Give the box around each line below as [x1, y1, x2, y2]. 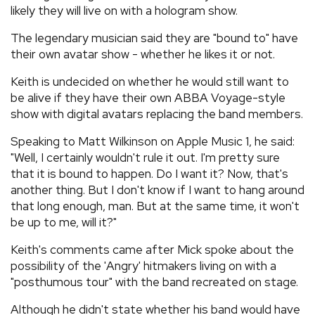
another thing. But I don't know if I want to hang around [11, 182, 304, 198]
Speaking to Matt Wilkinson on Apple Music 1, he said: [11, 134, 295, 149]
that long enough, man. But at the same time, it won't [11, 198, 300, 214]
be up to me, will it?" [11, 214, 117, 230]
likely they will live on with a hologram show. [11, 3, 238, 18]
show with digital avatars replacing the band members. [11, 106, 303, 122]
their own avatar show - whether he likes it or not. [11, 46, 275, 62]
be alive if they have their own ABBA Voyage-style [11, 90, 285, 105]
